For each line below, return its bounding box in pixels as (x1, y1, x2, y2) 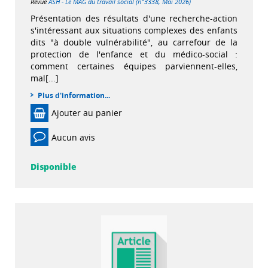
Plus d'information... (38, 90, 110, 101)
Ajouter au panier (51, 107, 122, 119)
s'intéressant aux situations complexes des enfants (31, 25, 237, 36)
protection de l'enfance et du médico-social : (31, 48, 237, 60)
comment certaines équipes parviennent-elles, (31, 60, 237, 72)
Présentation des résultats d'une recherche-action (31, 13, 237, 25)
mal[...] (31, 72, 59, 84)
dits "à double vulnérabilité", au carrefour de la (31, 36, 237, 48)
